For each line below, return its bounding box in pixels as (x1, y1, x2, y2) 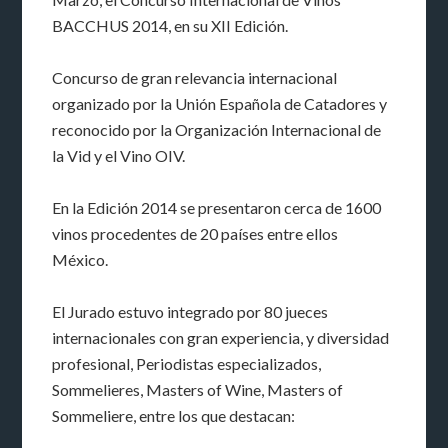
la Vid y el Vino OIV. (52, 146, 186, 166)
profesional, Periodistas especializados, (52, 354, 322, 374)
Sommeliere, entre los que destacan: (52, 406, 296, 426)
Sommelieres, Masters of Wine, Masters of (52, 380, 344, 400)
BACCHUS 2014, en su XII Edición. (52, 16, 289, 36)
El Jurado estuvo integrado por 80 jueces (52, 302, 329, 322)
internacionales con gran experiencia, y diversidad (52, 328, 390, 348)
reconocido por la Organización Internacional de (52, 120, 382, 140)
